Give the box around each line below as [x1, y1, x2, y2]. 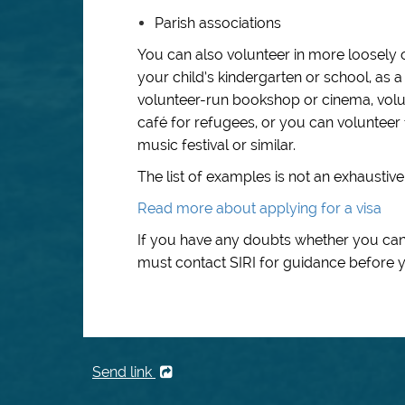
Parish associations [155, 14, 281, 32]
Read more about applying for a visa [137, 200, 381, 217]
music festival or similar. [137, 137, 296, 154]
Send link [92, 363, 155, 381]
